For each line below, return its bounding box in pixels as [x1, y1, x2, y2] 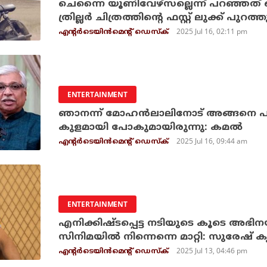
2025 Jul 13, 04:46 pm [176, 246, 248, 256]
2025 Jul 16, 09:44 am [176, 136, 248, 146]
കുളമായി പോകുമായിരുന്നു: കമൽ [58, 122, 243, 133]
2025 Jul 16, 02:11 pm [176, 26, 248, 36]
